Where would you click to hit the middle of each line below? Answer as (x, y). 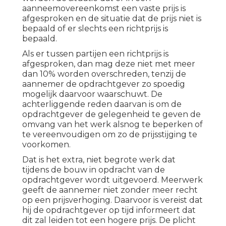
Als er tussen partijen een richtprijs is (95, 54)
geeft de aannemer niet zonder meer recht (110, 190)
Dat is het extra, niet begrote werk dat (99, 160)
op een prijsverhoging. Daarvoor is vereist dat (112, 200)
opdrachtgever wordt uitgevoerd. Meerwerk (112, 180)
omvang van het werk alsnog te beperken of (112, 125)
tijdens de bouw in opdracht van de (94, 170)
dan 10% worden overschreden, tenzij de (104, 74)
